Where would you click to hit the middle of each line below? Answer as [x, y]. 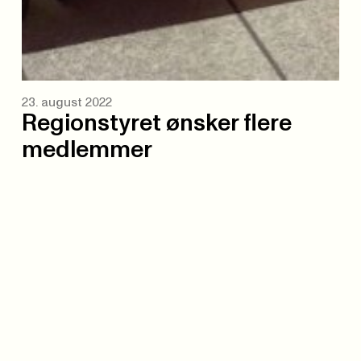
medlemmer [87, 150]
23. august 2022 [66, 102]
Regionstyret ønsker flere [156, 123]
